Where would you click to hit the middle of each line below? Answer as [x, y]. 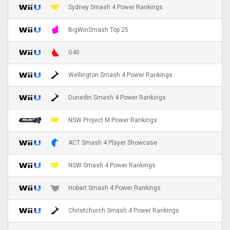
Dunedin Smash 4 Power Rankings [117, 98]
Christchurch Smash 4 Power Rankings [124, 211]
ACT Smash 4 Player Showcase [113, 143]
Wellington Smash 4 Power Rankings [120, 75]
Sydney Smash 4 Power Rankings [116, 7]
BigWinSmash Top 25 [98, 30]
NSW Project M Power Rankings [113, 120]
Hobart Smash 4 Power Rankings [114, 188]
